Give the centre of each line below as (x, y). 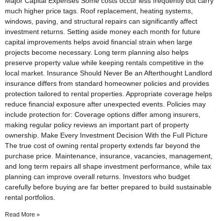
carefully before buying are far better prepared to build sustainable (108, 187)
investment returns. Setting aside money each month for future (103, 31)
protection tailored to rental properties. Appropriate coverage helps (109, 93)
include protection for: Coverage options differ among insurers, (103, 114)
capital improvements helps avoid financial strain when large (99, 42)
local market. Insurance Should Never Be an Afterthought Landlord (109, 73)
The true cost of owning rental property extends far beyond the (103, 145)
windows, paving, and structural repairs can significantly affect (101, 21)
